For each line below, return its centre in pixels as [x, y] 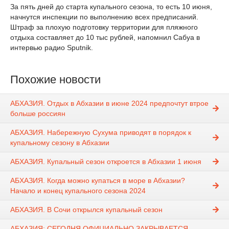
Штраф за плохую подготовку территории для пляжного [104, 27]
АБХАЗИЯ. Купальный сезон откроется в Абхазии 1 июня [106, 161]
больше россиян [38, 113]
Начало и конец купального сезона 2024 [78, 190]
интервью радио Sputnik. [52, 48]
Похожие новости [55, 80]
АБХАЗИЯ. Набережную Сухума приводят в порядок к [101, 132]
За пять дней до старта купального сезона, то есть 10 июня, [111, 7]
